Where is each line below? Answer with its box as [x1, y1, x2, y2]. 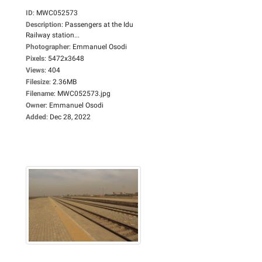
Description [26, 20, 61, 29]
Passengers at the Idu [65, 20, 133, 29]
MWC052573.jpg [57, 89, 111, 98]
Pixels [26, 54, 44, 63]
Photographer [26, 42, 69, 51]
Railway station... [26, 30, 80, 39]
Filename [26, 89, 54, 98]
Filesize [26, 77, 49, 86]
